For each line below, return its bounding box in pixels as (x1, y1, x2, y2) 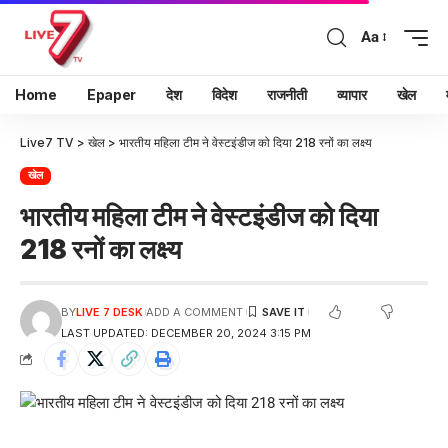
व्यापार (336, 86, 367, 103)
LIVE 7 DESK (75, 304, 143, 319)
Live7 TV (20, 135, 74, 150)
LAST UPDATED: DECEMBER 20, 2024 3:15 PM (60, 325, 311, 340)
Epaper (86, 86, 137, 103)
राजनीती (266, 86, 307, 103)
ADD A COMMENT (146, 304, 244, 319)
